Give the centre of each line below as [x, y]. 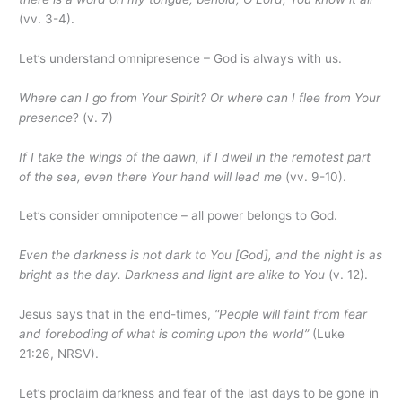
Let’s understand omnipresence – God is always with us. [181, 58]
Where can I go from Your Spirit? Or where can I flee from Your [200, 97]
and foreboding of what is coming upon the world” [164, 334]
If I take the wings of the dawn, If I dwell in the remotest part [195, 157]
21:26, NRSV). [59, 354]
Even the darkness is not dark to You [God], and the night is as [201, 255]
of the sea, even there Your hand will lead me [151, 176]
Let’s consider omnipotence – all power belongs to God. [179, 216]
